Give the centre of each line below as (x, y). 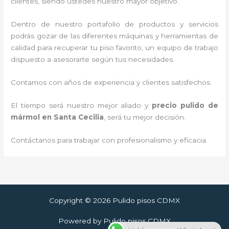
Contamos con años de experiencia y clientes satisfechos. (111, 82)
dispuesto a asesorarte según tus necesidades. (93, 60)
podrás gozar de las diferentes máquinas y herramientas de (114, 36)
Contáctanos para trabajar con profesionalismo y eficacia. (109, 140)
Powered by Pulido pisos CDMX (114, 221)
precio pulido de (185, 105)
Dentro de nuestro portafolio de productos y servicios (114, 24)
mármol (26, 117)
